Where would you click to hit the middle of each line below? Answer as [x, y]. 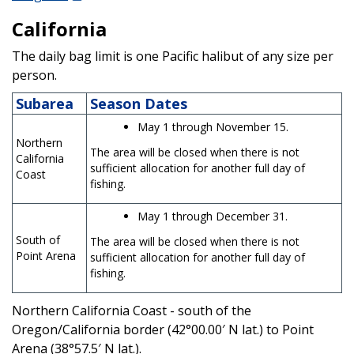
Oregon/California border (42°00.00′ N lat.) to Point [163, 329]
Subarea [45, 103]
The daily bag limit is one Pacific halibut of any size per [173, 56]
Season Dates [139, 103]
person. [34, 75]
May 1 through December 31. [213, 216]
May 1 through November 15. [213, 126]
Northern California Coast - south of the [132, 310]
